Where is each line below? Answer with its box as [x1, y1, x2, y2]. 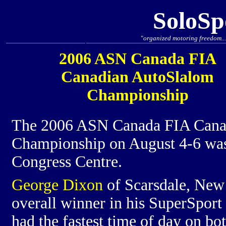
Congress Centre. [12, 153, 122, 171]
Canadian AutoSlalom [61, 68, 214, 86]
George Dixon [12, 176, 103, 194]
